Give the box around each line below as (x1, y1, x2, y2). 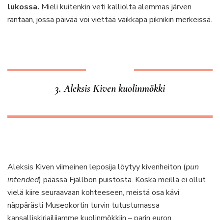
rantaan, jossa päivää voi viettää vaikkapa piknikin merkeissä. (7, 14, 212, 25)
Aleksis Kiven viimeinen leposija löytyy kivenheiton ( (7, 162, 186, 172)
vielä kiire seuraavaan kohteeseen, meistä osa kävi (7, 187, 179, 198)
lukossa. (7, 1, 39, 12)
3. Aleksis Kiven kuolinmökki (55, 82, 165, 95)
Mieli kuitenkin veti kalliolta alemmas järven (39, 1, 192, 12)
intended (7, 174, 39, 185)
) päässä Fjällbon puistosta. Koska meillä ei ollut (39, 174, 206, 185)
